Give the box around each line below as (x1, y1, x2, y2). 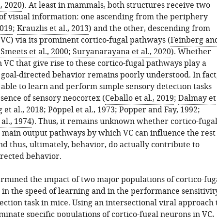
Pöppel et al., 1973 (47, 104, 115, 116)
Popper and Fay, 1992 (119, 104, 198, 116)
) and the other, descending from (88, 23, 210, 34)
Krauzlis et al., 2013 (16, 23, 89, 34)
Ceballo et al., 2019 (105, 93, 174, 104)
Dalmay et (178, 93, 216, 104)
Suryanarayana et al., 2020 (72, 46, 171, 58)
